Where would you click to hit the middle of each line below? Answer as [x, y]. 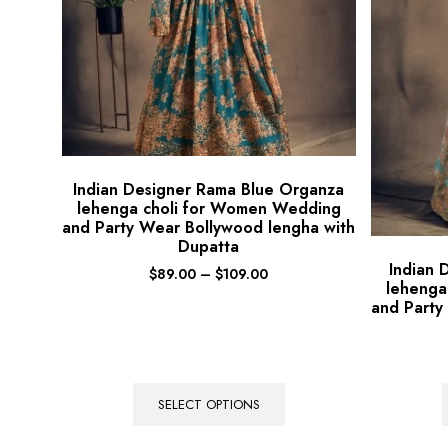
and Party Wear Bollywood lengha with [209, 228]
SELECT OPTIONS [208, 405]
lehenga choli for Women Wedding [208, 209]
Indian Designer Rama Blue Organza [209, 190]
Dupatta [209, 247]
